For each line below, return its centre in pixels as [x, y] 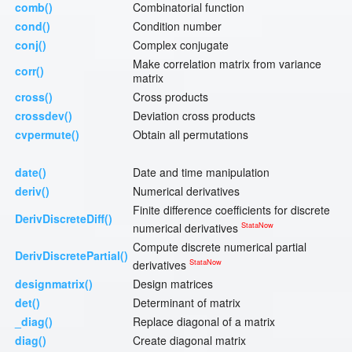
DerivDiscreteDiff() [64, 219]
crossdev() [44, 116]
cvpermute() [47, 135]
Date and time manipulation [201, 172]
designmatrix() [54, 284]
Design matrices [173, 284]
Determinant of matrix [187, 303]
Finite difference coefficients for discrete [231, 210]
